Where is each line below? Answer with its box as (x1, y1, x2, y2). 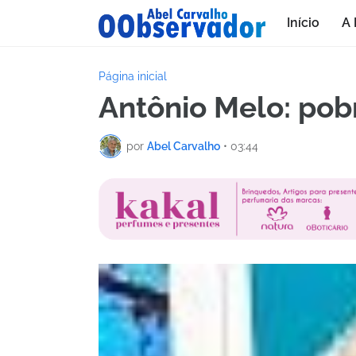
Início (286, 15, 319, 30)
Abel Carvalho (147, 139, 220, 153)
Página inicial (99, 70, 167, 83)
